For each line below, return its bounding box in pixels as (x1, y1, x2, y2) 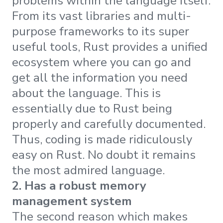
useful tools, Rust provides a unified (12, 39, 208, 55)
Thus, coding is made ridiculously (12, 131, 192, 148)
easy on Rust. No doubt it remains (12, 147, 196, 163)
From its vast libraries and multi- (12, 8, 191, 24)
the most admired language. (12, 162, 165, 179)
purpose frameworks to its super (12, 23, 189, 40)
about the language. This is (12, 85, 161, 102)
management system (12, 193, 132, 210)
